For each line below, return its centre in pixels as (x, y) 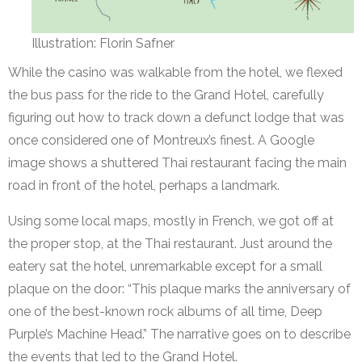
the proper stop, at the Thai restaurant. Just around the (170, 244)
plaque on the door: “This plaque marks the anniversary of (179, 289)
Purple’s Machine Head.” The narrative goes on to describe (179, 335)
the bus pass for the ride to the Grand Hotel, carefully (166, 95)
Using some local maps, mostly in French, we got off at (171, 221)
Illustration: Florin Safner (103, 44)
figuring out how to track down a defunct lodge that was (176, 118)
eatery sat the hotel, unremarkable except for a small (165, 267)
